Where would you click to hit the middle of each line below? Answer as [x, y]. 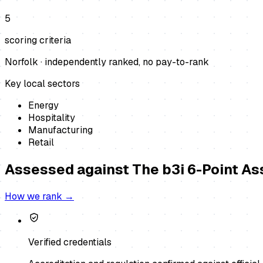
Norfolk [21, 62]
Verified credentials [70, 242]
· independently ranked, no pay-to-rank [124, 62]
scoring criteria [38, 40]
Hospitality [52, 117]
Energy [43, 105]
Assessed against [68, 169]
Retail [41, 142]
